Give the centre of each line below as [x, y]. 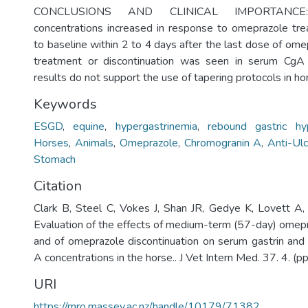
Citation [58, 186]
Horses [51, 143]
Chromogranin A [223, 143]
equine [89, 126]
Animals [94, 143]
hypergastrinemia [156, 126]
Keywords [65, 104]
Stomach [55, 159]
